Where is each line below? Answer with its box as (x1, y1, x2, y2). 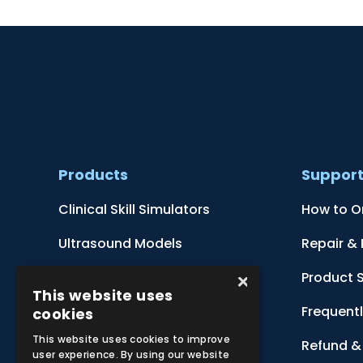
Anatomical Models (58, 267, 186, 287)
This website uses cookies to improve (32, 332, 230, 346)
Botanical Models (58, 301, 173, 321)
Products (58, 164, 128, 185)
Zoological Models (58, 335, 179, 355)
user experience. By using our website (32, 348, 230, 361)
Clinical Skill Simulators (58, 199, 210, 219)
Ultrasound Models (58, 233, 182, 253)
